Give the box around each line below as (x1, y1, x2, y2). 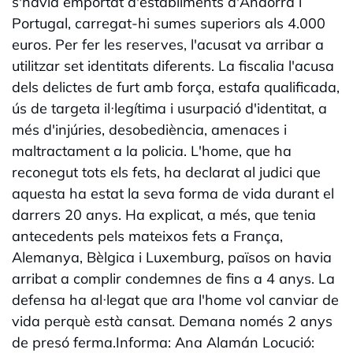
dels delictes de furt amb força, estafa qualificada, (12, 78, 340, 97)
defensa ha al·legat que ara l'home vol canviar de (12, 291, 339, 310)
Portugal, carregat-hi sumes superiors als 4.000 (12, 14, 325, 33)
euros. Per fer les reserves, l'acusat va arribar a (12, 35, 324, 54)
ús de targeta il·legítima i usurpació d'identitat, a (12, 99, 327, 118)
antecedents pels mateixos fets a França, (12, 227, 283, 246)
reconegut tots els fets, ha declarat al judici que (12, 163, 321, 182)
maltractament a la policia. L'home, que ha (12, 142, 292, 161)
